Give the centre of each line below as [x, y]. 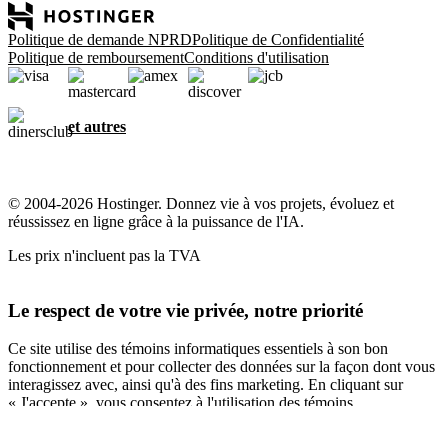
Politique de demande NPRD [100, 39]
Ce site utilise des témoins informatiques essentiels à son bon [198, 349]
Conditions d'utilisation [256, 57]
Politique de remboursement [96, 57]
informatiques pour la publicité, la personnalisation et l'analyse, [205, 421]
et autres [97, 126]
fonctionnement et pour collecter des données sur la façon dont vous [221, 367]
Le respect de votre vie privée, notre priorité [185, 310]
